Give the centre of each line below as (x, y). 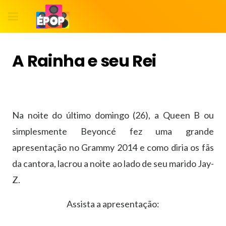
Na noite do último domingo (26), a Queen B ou (113, 115)
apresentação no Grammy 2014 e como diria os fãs (113, 148)
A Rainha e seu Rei (84, 61)
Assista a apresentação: (113, 204)
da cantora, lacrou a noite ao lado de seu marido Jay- (113, 164)
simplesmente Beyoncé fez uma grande (113, 131)
